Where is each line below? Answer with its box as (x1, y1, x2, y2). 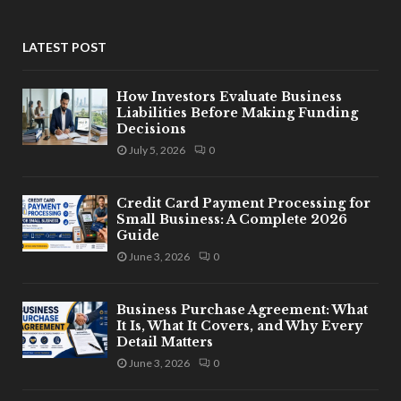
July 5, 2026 (129, 142, 185, 157)
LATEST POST (22, 38, 107, 55)
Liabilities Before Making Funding (116, 104, 358, 121)
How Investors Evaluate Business (116, 88, 342, 105)
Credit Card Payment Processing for (116, 194, 371, 211)
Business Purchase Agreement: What (116, 301, 368, 318)
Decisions (116, 120, 186, 137)
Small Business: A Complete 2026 (116, 210, 347, 227)
